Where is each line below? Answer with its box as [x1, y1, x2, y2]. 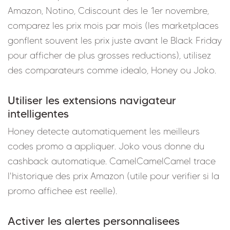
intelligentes [8, 106, 69, 120]
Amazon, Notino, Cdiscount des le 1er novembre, [8, 5, 209, 16]
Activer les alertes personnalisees [8, 214, 180, 227]
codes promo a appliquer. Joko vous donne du [8, 140, 204, 152]
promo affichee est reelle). [8, 185, 117, 197]
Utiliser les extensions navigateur [8, 93, 176, 107]
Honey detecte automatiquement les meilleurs [8, 125, 200, 137]
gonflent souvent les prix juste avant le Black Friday [8, 34, 222, 46]
